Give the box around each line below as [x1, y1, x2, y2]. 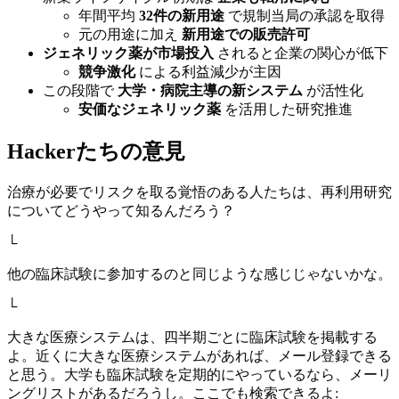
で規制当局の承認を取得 [224, 7, 385, 23]
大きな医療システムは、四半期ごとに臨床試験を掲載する [7, 329, 378, 345]
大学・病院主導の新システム [118, 82, 303, 98]
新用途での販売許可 [182, 26, 310, 42]
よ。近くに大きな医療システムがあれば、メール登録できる [7, 347, 392, 363]
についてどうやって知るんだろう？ [7, 202, 235, 218]
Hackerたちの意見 [7, 139, 185, 163]
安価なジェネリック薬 [78, 101, 221, 117]
